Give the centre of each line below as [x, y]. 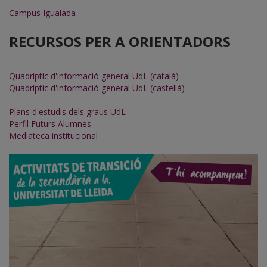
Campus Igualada [42, 13]
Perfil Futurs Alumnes [50, 124]
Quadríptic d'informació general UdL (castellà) [97, 88]
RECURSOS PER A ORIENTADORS [120, 42]
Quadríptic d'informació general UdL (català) [94, 76]
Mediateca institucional [53, 136]
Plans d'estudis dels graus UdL [67, 112]
